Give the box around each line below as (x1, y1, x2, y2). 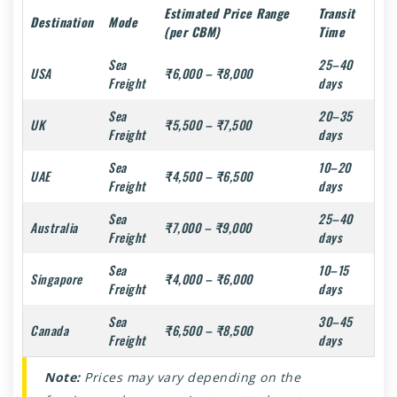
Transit (318, 3, 355, 22)
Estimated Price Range (164, 3, 290, 22)
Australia (30, 217, 78, 237)
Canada (30, 320, 68, 339)
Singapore (30, 269, 82, 288)
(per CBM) (164, 21, 221, 41)
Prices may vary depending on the (80, 368, 300, 385)
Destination (30, 12, 94, 31)
